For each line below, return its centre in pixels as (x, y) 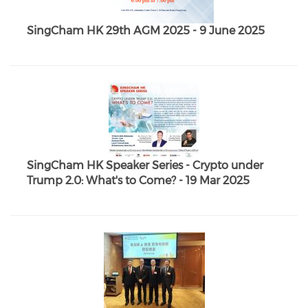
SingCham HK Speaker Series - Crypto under (145, 165)
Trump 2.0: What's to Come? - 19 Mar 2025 (138, 180)
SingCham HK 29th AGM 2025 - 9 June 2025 (146, 31)
